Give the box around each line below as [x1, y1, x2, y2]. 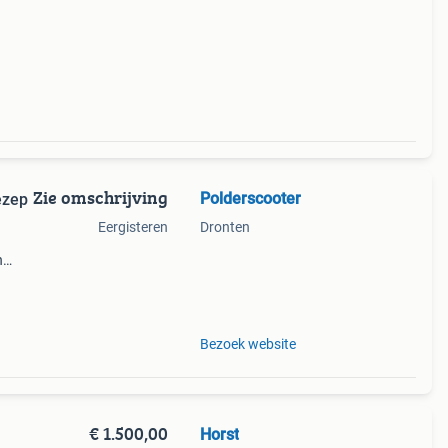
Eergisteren [97, 219, 168, 235]
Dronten [199, 219, 250, 235]
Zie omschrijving [32, 184, 168, 211]
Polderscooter [199, 189, 301, 208]
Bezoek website [199, 336, 296, 352]
